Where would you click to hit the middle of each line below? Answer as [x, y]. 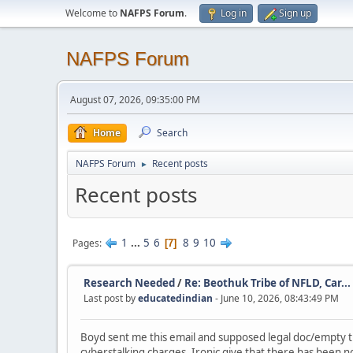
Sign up [295, 13]
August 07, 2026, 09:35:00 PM [135, 100]
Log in [234, 13]
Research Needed [129, 282]
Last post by [111, 298]
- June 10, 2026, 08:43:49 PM [277, 298]
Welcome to [93, 13]
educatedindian [175, 298]
